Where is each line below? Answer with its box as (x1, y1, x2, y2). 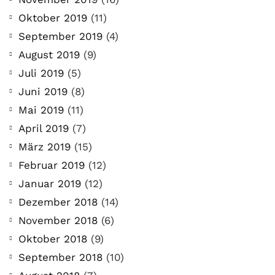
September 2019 (18, 29, 103, 42)
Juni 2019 (18, 85, 68, 98)
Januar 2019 (18, 177, 81, 190)
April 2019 (18, 122, 69, 134)
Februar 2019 (18, 158, 85, 171)
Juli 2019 (18, 66, 64, 79)
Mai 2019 (18, 103, 64, 116)
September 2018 (18, 250, 103, 263)
